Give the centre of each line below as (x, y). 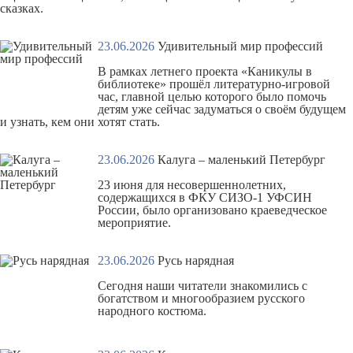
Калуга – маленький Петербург (242, 160)
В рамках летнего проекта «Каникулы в (205, 71)
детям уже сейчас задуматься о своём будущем (222, 109)
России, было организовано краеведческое (212, 210)
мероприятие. (134, 223)
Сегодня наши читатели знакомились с (203, 286)
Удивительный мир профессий (240, 46)
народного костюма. (152, 311)
